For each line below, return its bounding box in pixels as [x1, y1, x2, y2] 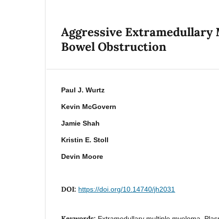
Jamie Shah [61, 119, 100, 127]
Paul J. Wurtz [61, 86, 105, 94]
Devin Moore [61, 152, 104, 160]
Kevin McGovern [61, 102, 117, 110]
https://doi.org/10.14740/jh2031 [78, 185, 175, 193]
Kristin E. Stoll [61, 135, 109, 144]
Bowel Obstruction [61, 39, 167, 54]
